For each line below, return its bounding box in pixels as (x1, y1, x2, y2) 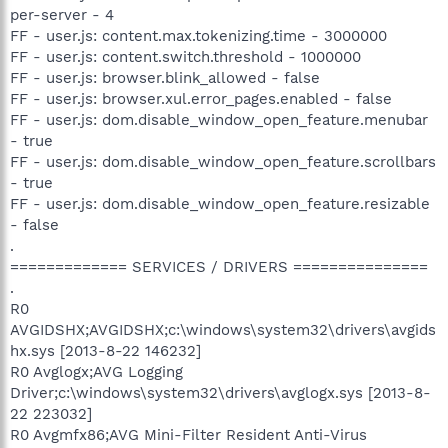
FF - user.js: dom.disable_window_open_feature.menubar (10, 110, 428, 129)
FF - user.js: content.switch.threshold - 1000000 (10, 47, 361, 66)
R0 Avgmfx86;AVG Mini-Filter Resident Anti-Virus (10, 425, 367, 444)
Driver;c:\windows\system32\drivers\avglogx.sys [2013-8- (10, 383, 431, 402)
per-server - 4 (10, 5, 114, 24)
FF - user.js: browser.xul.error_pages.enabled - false (10, 89, 392, 108)
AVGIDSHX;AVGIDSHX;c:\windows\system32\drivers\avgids (10, 320, 436, 339)
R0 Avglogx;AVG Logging (10, 362, 183, 381)
